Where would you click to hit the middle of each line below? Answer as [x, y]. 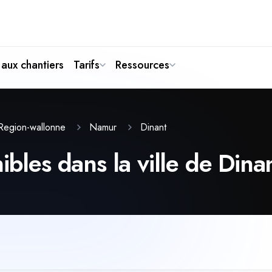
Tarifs [87, 65]
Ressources [142, 65]
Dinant [153, 127]
